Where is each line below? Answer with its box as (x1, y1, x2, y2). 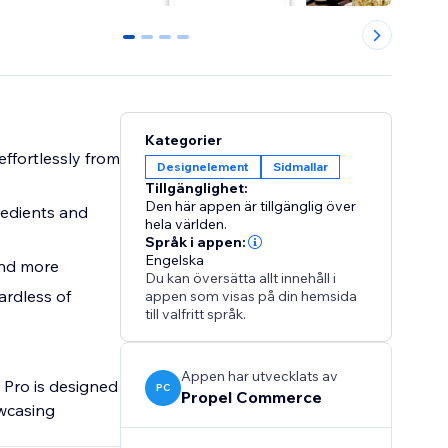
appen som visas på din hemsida (145, 287, 358, 306)
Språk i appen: (145, 233, 247, 252)
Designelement (157, 159, 250, 175)
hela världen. (145, 215, 228, 234)
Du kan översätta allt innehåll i (145, 269, 337, 288)
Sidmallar (273, 159, 329, 175)
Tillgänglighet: (145, 179, 249, 198)
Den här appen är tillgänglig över (145, 197, 357, 216)
